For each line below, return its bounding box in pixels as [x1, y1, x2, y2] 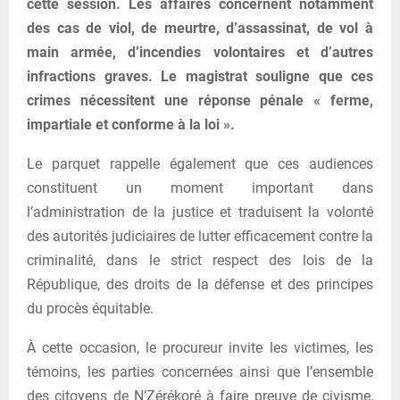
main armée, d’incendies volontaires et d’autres [27, 43, 373, 61]
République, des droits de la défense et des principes [27, 275, 373, 293]
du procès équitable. [27, 299, 154, 317]
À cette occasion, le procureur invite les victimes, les [27, 338, 373, 356]
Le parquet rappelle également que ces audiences [27, 154, 373, 172]
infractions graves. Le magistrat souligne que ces [27, 67, 373, 85]
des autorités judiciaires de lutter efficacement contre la [27, 227, 373, 245]
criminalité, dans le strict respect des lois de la [27, 251, 373, 269]
